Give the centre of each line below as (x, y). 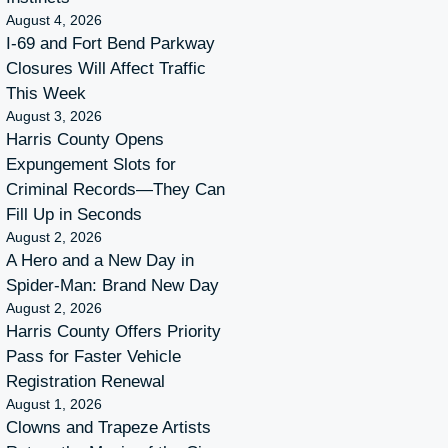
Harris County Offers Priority (113, 332)
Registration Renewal (85, 382)
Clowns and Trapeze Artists (108, 428)
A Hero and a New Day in (100, 261)
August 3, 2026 (54, 116)
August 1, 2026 (54, 404)
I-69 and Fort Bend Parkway (110, 44)
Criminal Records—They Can (115, 190)
